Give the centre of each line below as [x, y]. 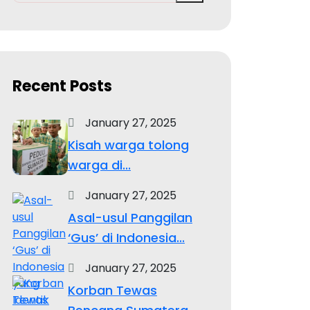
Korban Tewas [112, 290]
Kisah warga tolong [128, 145]
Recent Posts [62, 86]
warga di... [99, 165]
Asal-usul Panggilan [130, 217]
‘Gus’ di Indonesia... [126, 237]
